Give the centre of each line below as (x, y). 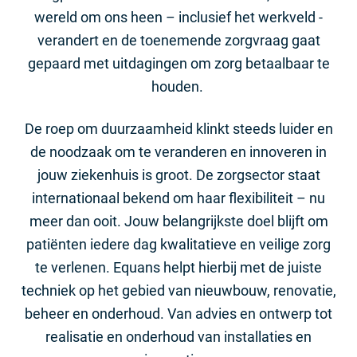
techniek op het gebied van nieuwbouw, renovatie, (178, 290)
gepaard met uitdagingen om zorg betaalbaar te (178, 63)
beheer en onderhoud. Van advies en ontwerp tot (178, 313)
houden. (178, 86)
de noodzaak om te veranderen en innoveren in (178, 151)
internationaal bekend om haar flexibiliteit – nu (178, 198)
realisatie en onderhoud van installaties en (178, 336)
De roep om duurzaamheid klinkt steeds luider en (178, 128)
